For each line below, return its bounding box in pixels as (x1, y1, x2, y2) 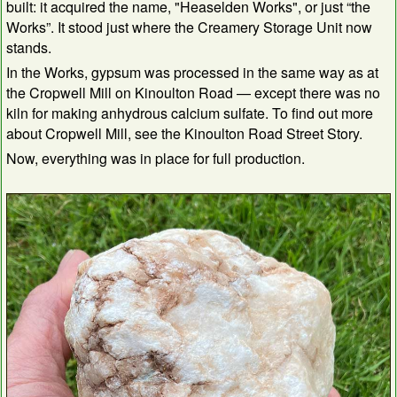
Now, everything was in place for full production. (6, 148, 305, 169)
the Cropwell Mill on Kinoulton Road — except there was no (6, 82, 380, 104)
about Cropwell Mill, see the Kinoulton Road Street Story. (6, 123, 362, 144)
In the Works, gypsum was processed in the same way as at (6, 62, 378, 83)
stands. (6, 37, 51, 58)
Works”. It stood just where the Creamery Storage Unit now (6, 17, 372, 38)
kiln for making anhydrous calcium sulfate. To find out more (6, 103, 373, 124)
